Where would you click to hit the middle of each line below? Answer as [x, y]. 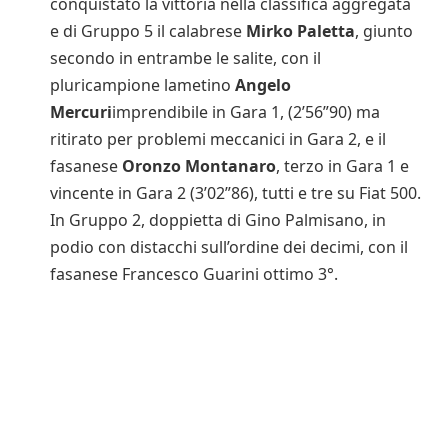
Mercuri [81, 111]
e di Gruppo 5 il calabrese [148, 30]
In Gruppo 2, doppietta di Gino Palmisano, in [218, 219]
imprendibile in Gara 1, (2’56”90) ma [246, 111]
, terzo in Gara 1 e [342, 165]
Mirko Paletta [300, 30]
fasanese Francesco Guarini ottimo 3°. [194, 273]
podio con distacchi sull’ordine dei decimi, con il [229, 246]
